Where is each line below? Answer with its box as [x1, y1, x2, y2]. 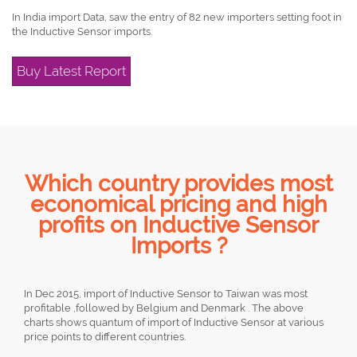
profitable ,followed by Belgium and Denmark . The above [24, 302, 304, 314]
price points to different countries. [24, 331, 186, 343]
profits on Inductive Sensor [38, 212, 319, 238]
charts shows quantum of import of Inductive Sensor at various [24, 316, 324, 328]
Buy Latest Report [17, 63, 126, 79]
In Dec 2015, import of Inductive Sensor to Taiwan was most [24, 288, 308, 300]
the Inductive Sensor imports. [12, 25, 152, 37]
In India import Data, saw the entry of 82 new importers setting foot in [12, 11, 342, 23]
